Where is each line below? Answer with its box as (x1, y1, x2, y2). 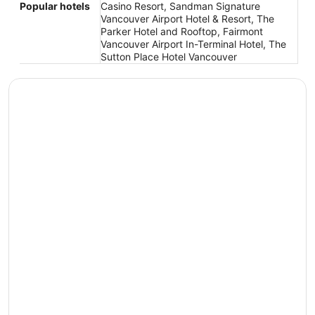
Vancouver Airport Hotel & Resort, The (101, 13, 274, 25)
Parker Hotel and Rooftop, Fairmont (101, 25, 263, 38)
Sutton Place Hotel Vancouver (101, 51, 237, 63)
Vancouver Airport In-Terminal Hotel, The (101, 38, 286, 51)
